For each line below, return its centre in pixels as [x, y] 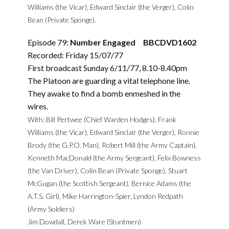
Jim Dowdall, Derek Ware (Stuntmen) [84, 222]
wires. [38, 106]
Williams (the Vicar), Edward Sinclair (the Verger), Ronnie [113, 132]
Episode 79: [49, 42]
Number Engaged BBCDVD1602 [133, 42]
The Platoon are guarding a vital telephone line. [109, 81]
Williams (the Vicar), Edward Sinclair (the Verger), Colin [111, 7]
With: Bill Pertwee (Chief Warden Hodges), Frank [102, 119]
